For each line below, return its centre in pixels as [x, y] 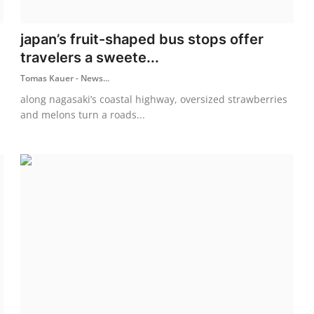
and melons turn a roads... [83, 114]
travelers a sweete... [90, 57]
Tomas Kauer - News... [65, 78]
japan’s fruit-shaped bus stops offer [142, 39]
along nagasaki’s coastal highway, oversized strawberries [154, 99]
